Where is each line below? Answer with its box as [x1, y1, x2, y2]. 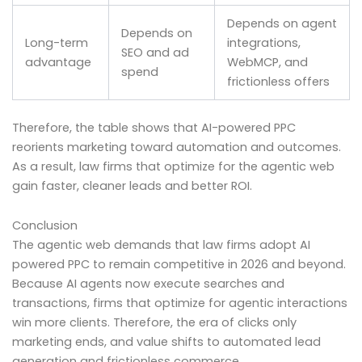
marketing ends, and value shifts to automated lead [12, 334, 321, 351]
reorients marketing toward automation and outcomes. [12, 138, 341, 155]
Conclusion [12, 217, 78, 234]
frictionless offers [226, 73, 330, 90]
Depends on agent [226, 15, 337, 32]
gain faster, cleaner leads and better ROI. [12, 177, 252, 194]
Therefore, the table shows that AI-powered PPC [12, 119, 296, 136]
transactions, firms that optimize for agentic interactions [12, 295, 347, 312]
